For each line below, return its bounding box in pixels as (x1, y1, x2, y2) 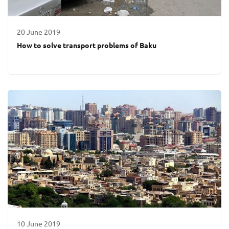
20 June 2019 (17, 28, 61, 36)
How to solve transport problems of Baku (17, 41, 157, 50)
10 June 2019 (17, 219, 61, 228)
